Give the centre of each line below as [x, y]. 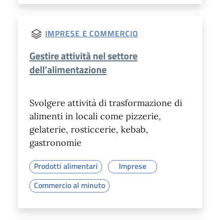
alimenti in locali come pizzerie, [95, 116]
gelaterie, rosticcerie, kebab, [89, 130]
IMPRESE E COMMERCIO [92, 33]
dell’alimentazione [68, 70]
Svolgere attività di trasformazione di [106, 103]
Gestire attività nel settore [83, 56]
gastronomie [55, 143]
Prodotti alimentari [66, 166]
